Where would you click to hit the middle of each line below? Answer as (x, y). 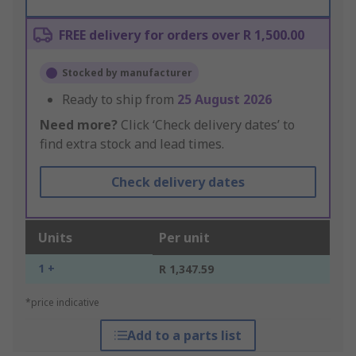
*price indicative (62, 303)
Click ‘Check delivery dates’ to (206, 125)
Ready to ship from (120, 100)
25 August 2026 (224, 100)
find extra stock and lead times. (132, 144)
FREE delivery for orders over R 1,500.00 (182, 35)
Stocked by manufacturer (127, 73)
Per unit (184, 238)
